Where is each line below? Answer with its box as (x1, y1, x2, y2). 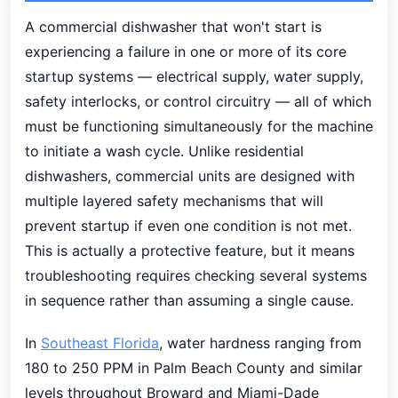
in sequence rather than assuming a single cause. (25, 291, 354, 309)
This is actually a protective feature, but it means (25, 242, 354, 259)
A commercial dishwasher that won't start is (25, 18, 322, 36)
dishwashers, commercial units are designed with (25, 167, 354, 185)
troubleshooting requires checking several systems (25, 267, 367, 284)
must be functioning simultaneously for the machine (25, 117, 373, 135)
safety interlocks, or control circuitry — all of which (25, 92, 371, 110)
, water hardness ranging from (159, 334, 362, 352)
